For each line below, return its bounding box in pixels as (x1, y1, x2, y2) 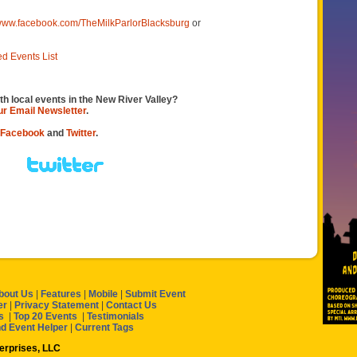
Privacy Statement (14, 300, 99, 311)
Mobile (88, 288, 118, 300)
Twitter (65, 127, 96, 139)
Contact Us (106, 300, 157, 311)
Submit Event (125, 288, 186, 300)
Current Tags (75, 322, 134, 333)
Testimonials (87, 311, 144, 322)
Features (41, 288, 81, 300)
